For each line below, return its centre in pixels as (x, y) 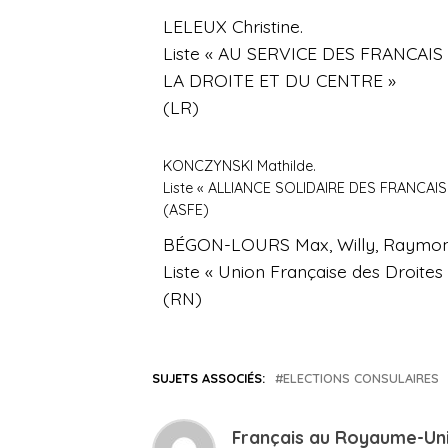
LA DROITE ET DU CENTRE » (280, 80)
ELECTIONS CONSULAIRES (361, 378)
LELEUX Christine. (233, 26)
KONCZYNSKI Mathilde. (240, 166)
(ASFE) (186, 210)
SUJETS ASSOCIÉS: (208, 378)
